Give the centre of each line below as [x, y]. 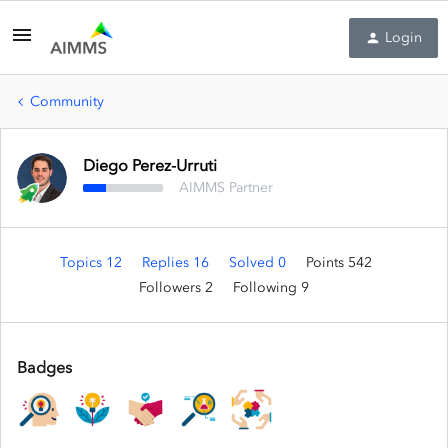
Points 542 [339, 262]
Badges [44, 367]
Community [67, 101]
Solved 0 [259, 262]
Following [267, 287]
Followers [172, 287]
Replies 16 [177, 262]
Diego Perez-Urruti [150, 165]
